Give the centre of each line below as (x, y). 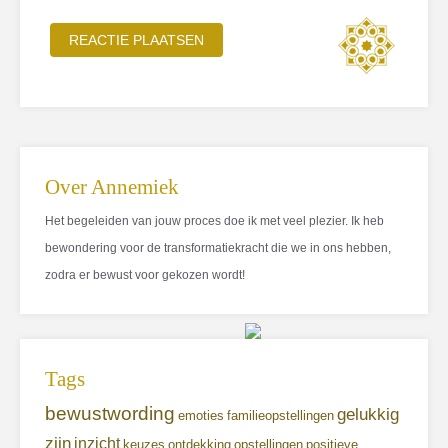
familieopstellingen (280, 416)
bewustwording (110, 414)
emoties (201, 416)
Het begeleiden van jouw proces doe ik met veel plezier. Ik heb (214, 221)
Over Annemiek (112, 187)
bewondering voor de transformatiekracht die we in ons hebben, (218, 248)
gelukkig (368, 414)
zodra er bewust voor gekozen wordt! (145, 275)
